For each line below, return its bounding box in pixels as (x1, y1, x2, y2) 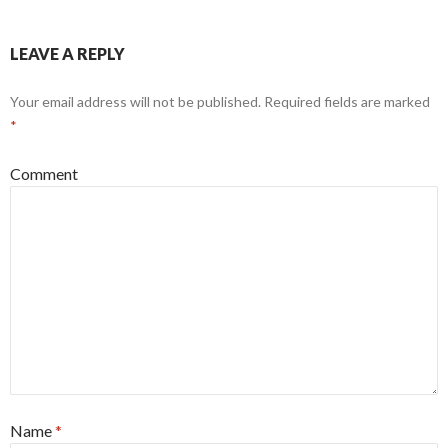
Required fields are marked (261, 93, 430, 110)
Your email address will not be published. (10, 93, 261, 110)
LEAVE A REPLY (10, 44, 125, 63)
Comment (10, 164, 78, 183)
